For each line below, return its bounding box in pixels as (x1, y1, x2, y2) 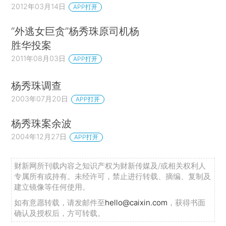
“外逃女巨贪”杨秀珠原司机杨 (11, 25, 140, 38)
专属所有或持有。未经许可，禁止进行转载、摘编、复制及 (14, 171, 211, 181)
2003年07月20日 (11, 94, 69, 103)
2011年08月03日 (11, 54, 66, 63)
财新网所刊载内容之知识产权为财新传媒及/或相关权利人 (14, 160, 206, 171)
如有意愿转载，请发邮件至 (14, 197, 105, 207)
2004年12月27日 (11, 132, 67, 141)
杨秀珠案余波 (11, 117, 72, 130)
